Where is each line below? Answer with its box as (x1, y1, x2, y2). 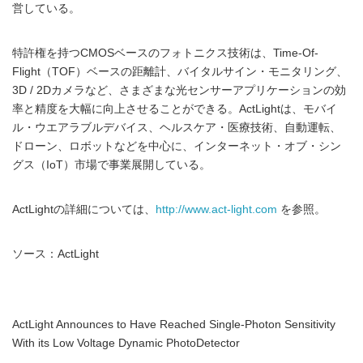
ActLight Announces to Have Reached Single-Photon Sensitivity (12, 318, 335, 331)
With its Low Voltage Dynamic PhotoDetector (12, 337, 240, 349)
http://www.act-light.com (156, 203, 277, 216)
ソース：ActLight (12, 248, 99, 260)
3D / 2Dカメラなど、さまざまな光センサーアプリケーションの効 (12, 84, 346, 96)
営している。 (12, 2, 80, 15)
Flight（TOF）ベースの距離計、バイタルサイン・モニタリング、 (12, 66, 348, 78)
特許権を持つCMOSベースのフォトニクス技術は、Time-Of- (12, 47, 318, 59)
